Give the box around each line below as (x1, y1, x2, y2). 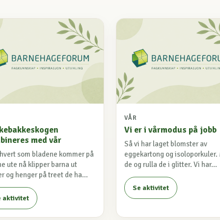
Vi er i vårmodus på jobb (124, 124, 217, 136)
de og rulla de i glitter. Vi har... (124, 160, 217, 169)
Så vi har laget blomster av (124, 139, 207, 149)
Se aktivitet (133, 184, 169, 192)
